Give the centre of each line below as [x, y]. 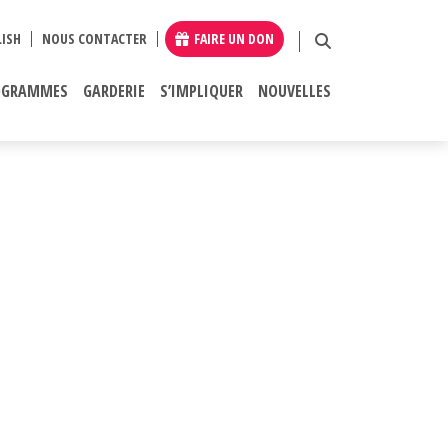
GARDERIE [114, 91]
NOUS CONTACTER [94, 38]
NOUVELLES [294, 91]
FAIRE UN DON [234, 38]
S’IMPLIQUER [201, 91]
